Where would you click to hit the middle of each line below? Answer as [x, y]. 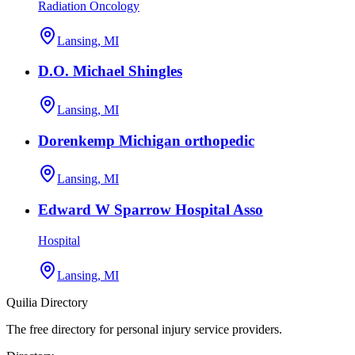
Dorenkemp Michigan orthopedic [146, 140]
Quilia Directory [47, 302]
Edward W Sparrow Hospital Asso [151, 210]
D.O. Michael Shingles [110, 71]
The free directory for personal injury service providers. [144, 329]
